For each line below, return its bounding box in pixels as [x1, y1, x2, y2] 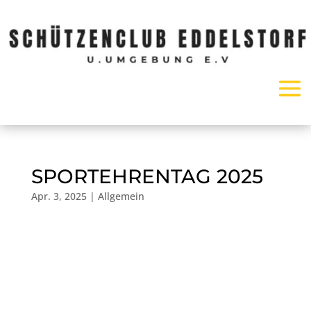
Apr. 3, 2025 [31, 190, 87, 203]
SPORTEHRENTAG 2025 [31, 165, 263, 188]
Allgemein [97, 190, 144, 203]
